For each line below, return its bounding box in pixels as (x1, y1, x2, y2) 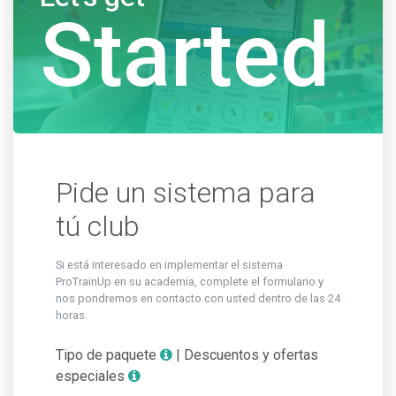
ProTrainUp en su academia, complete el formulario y (56, 275, 324, 288)
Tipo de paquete (56, 346, 160, 363)
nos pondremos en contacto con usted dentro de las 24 (56, 292, 340, 305)
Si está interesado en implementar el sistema (56, 258, 283, 271)
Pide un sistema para (56, 176, 316, 209)
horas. (56, 308, 88, 322)
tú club (56, 209, 140, 243)
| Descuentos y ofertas (172, 346, 318, 363)
